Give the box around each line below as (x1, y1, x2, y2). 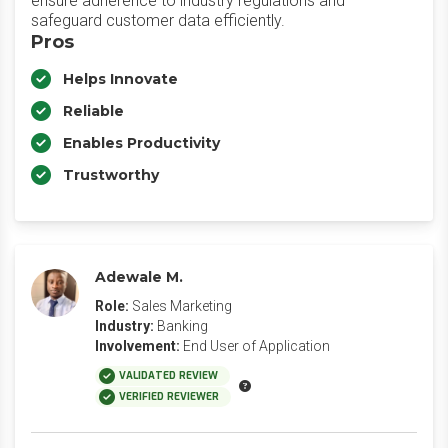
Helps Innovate (63, 70, 178, 88)
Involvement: (95, 338, 180, 354)
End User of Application (183, 338, 330, 354)
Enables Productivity (63, 134, 220, 152)
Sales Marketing (132, 298, 232, 314)
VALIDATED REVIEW (119, 369, 218, 382)
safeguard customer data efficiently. (31, 11, 285, 30)
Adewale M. (95, 268, 183, 286)
